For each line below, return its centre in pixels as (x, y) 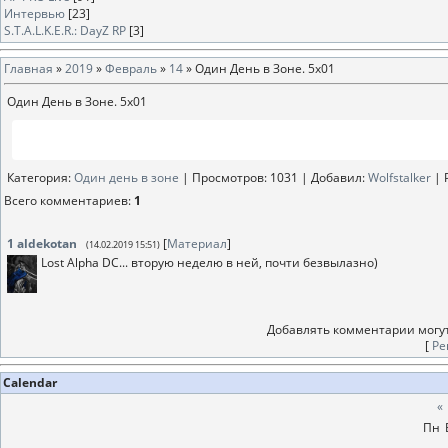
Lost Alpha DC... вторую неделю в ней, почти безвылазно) (209, 262)
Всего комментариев (66, 200)
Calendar (30, 382)
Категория (37, 177)
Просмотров (228, 177)
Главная (28, 68)
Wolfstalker (399, 177)
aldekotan (47, 243)
